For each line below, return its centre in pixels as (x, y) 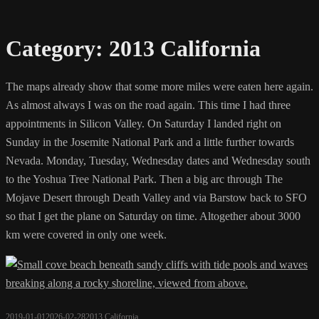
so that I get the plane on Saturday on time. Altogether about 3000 (153, 216)
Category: (57, 49)
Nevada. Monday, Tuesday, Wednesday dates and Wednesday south (158, 160)
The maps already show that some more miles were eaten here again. (159, 86)
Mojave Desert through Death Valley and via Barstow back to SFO (156, 197)
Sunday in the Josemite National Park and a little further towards (150, 142)
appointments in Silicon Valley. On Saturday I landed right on (143, 123)
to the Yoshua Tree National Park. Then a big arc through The (144, 179)
